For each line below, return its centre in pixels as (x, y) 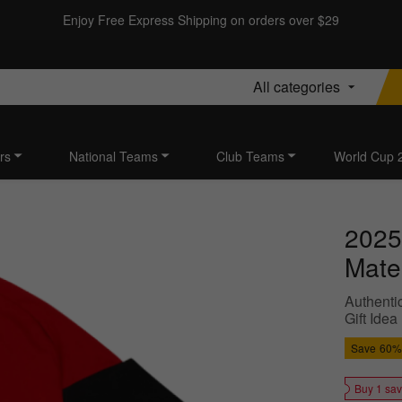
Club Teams (250, 157)
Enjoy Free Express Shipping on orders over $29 (201, 20)
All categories (297, 86)
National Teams (114, 157)
